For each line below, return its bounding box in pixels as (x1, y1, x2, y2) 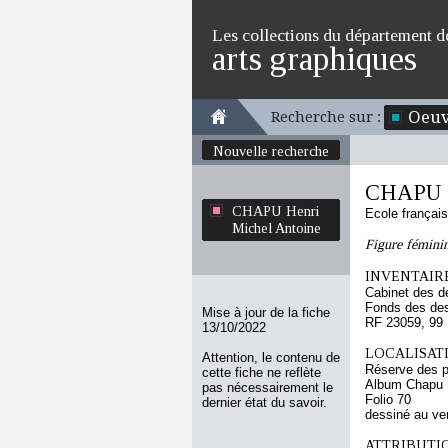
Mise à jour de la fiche (202, 305, 330, 320)
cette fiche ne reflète (202, 365, 321, 380)
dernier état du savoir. (202, 395, 327, 410)
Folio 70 (365, 392, 411, 407)
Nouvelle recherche (213, 143, 329, 159)
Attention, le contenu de (202, 350, 340, 365)
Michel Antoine (232, 220, 321, 236)
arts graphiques (212, 40, 417, 77)
